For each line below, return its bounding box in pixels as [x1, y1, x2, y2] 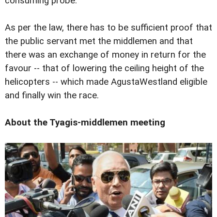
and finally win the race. [5, 90, 99, 101]
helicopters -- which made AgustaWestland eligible [5, 77, 207, 88]
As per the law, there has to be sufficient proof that [5, 22, 212, 33]
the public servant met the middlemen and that [5, 36, 193, 47]
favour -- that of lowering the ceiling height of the [5, 63, 204, 74]
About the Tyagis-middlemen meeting [5, 117, 165, 128]
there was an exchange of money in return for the [5, 49, 206, 61]
